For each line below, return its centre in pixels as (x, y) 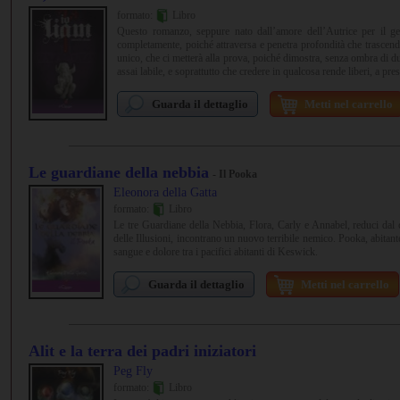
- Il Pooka (235, 174)
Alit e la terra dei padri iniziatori (142, 351)
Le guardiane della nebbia (119, 172)
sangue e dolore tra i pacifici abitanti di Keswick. (216, 252)
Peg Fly (133, 371)
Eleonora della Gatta (165, 192)
